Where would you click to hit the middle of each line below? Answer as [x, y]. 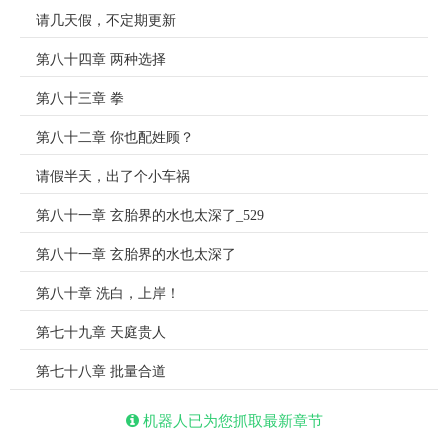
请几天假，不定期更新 [106, 20]
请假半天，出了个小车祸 [113, 176]
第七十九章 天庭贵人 [101, 332]
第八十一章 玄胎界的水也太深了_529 [150, 215]
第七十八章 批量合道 [101, 371]
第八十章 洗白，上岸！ [108, 293]
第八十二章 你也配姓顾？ [115, 137]
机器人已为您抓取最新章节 [230, 420]
